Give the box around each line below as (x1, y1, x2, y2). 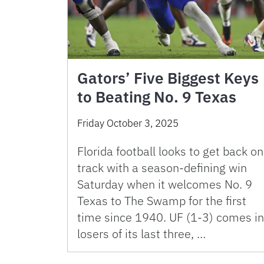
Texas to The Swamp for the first (77, 192, 246, 209)
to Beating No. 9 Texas (77, 86, 236, 107)
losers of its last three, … (77, 225, 206, 242)
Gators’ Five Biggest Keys (77, 67, 259, 88)
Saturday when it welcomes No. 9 (77, 176, 252, 192)
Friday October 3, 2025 (77, 116, 179, 130)
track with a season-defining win (77, 159, 247, 176)
